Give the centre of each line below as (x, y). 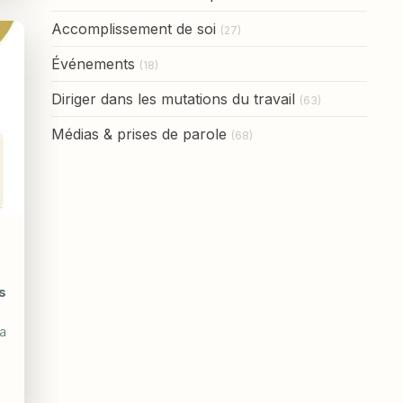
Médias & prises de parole (139, 134)
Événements (93, 63)
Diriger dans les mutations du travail (173, 99)
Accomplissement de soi (133, 28)
